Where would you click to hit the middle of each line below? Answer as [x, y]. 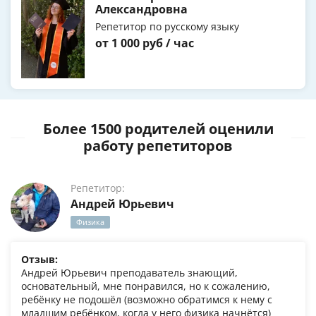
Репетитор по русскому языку [167, 27]
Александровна [141, 10]
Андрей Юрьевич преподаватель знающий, [129, 273]
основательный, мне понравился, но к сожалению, [146, 286]
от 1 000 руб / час [145, 43]
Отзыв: [39, 260]
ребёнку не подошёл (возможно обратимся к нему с [147, 300]
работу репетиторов [158, 146]
